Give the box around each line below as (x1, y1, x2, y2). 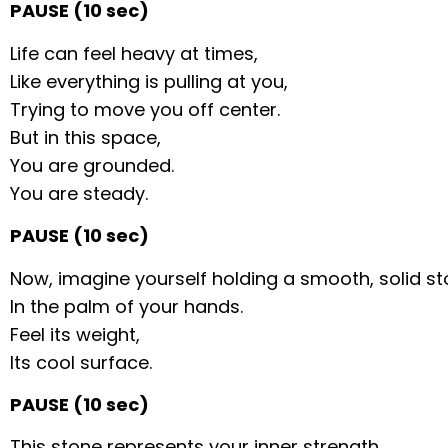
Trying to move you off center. (10, 96, 281, 122)
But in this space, (10, 124, 162, 150)
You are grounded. (10, 152, 175, 178)
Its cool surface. (10, 349, 153, 375)
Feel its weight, (10, 321, 141, 347)
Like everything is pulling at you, (10, 68, 289, 94)
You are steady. (10, 180, 149, 206)
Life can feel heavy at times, (10, 40, 259, 66)
